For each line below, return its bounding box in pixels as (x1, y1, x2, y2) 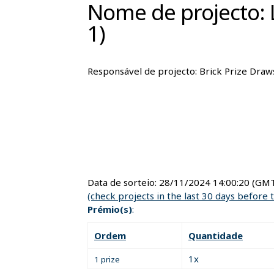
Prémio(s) (87, 202, 132, 215)
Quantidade (188, 229, 243, 242)
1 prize (94, 253, 120, 265)
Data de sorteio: (87, 176, 159, 188)
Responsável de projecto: (87, 64, 199, 77)
